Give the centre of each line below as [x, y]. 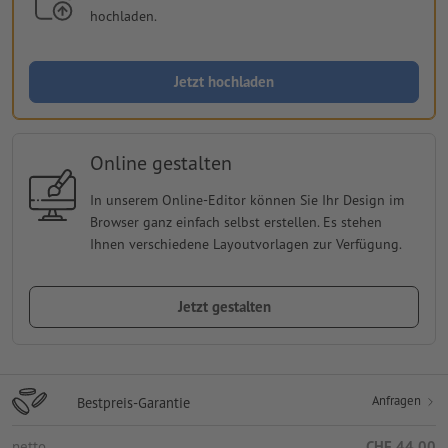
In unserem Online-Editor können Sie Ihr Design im [246, 199]
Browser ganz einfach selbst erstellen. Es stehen [235, 221]
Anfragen [398, 400]
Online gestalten [160, 162]
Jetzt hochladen [224, 81]
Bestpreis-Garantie [133, 402]
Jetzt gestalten [224, 306]
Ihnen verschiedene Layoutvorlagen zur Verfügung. [245, 243]
